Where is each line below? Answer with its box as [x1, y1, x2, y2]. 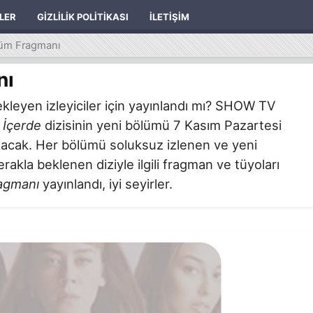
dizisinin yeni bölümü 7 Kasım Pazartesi [41, 117, 282, 133]
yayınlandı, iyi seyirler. [39, 175, 173, 191]
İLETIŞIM [150, 11, 189, 22]
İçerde [3, 117, 41, 133]
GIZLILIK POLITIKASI [37, 11, 129, 22]
